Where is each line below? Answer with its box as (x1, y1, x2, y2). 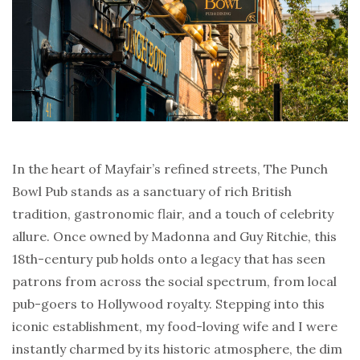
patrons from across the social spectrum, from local (12, 272, 337, 289)
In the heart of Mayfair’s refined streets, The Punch (12, 160, 328, 177)
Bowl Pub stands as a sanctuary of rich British (12, 182, 292, 199)
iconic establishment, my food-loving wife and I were (12, 317, 337, 334)
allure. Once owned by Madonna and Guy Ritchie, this (12, 227, 337, 244)
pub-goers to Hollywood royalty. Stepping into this (12, 295, 325, 312)
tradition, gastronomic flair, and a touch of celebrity (12, 205, 333, 222)
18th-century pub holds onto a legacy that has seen (12, 250, 325, 267)
